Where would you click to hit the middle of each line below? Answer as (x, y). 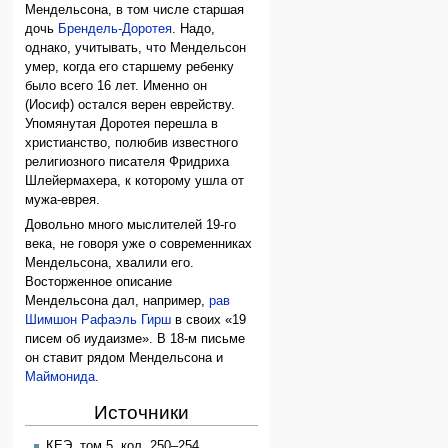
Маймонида (60, 376)
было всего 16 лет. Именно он (116, 85)
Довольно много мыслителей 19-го (131, 224)
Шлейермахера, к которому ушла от (135, 180)
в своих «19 (209, 319)
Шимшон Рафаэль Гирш (98, 319)
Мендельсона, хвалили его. (110, 262)
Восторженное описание (99, 281)
